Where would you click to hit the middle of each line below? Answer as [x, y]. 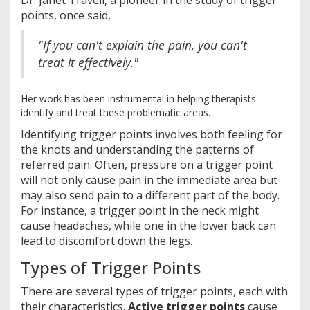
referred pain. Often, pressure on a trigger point [147, 165]
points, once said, [66, 16]
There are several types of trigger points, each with [154, 292]
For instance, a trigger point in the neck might [140, 211]
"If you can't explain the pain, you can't [143, 45]
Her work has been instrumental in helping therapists [138, 99]
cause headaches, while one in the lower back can [148, 226]
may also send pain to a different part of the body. [150, 195]
